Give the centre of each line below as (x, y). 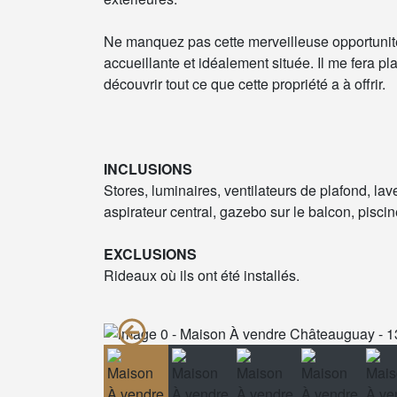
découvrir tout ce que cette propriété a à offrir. (245, 84)
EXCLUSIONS (150, 254)
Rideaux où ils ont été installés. (202, 275)
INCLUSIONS (148, 169)
